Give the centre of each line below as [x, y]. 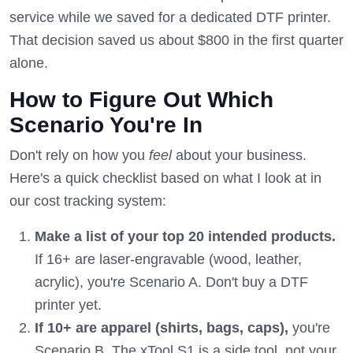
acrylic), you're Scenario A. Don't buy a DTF [171, 282]
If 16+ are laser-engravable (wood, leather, [168, 259]
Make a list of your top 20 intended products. [185, 236]
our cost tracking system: [88, 201]
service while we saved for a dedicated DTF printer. [170, 17]
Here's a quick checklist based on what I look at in [165, 178]
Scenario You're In [106, 125]
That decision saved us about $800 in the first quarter [176, 40]
